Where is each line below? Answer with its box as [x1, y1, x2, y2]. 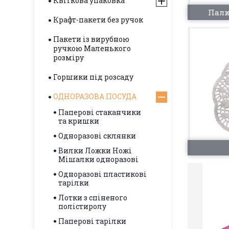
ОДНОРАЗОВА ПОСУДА [53, 91, 136, 101]
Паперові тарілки [58, 216, 126, 226]
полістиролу [58, 201, 106, 211]
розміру [53, 53, 84, 62]
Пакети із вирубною [53, 34, 129, 44]
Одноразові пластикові [58, 169, 147, 179]
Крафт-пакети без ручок [53, 15, 143, 25]
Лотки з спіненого [58, 193, 127, 202]
